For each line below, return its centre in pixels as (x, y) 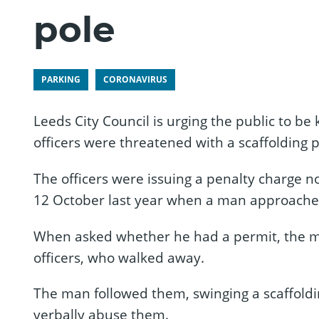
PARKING (61, 79)
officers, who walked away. (119, 257)
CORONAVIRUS (135, 79)
